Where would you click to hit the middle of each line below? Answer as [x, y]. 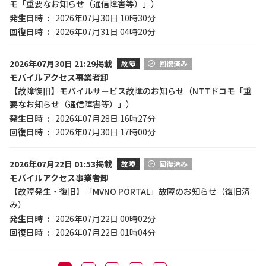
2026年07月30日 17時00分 [105, 132]
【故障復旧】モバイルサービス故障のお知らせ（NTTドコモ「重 [131, 91]
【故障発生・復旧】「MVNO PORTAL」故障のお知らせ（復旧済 [130, 191]
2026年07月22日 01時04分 [105, 232]
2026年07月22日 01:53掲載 [61, 164]
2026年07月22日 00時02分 [105, 218]
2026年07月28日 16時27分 [105, 118]
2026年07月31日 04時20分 [105, 31]
